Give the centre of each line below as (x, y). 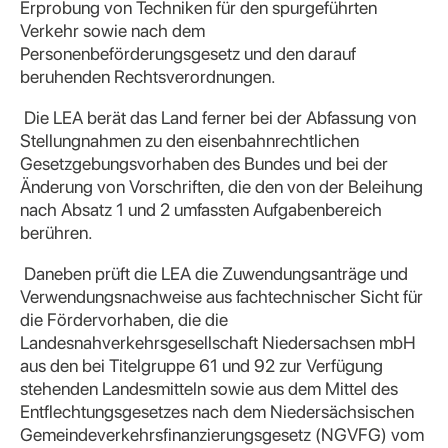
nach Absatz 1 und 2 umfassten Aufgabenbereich (201, 209)
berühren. (56, 232)
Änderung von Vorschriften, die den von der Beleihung (221, 186)
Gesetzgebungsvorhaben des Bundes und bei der (204, 163)
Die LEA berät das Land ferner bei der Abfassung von (218, 117)
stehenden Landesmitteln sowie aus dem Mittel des (209, 388)
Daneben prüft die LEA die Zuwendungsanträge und (214, 273)
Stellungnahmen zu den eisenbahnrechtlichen (189, 140)
